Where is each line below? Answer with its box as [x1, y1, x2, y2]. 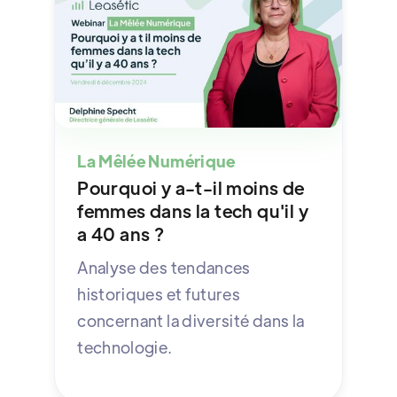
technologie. [77, 336, 173, 357]
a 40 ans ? [77, 222, 165, 245]
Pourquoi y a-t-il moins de [77, 175, 305, 198]
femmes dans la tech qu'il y [77, 198, 309, 222]
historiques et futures [77, 283, 241, 304]
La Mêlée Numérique [77, 150, 236, 171]
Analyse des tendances [77, 256, 251, 277]
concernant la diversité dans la [77, 309, 305, 331]
